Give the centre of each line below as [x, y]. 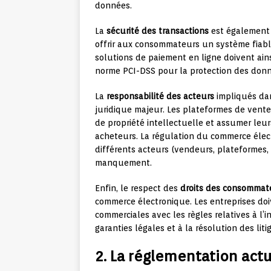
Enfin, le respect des [138, 188]
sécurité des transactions [158, 31]
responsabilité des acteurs [160, 96]
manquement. [123, 162]
